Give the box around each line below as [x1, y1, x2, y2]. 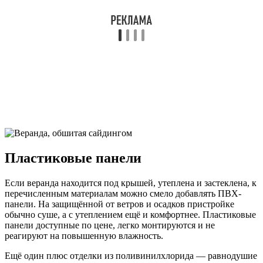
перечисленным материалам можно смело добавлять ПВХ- [5, 188, 241, 198]
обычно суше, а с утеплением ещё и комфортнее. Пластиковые [5, 209, 256, 220]
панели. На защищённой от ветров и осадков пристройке [5, 198, 234, 209]
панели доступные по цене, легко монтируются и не [5, 220, 215, 230]
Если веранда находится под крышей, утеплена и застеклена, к [5, 177, 257, 188]
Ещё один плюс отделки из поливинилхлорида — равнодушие [5, 250, 257, 261]
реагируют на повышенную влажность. [5, 230, 163, 241]
